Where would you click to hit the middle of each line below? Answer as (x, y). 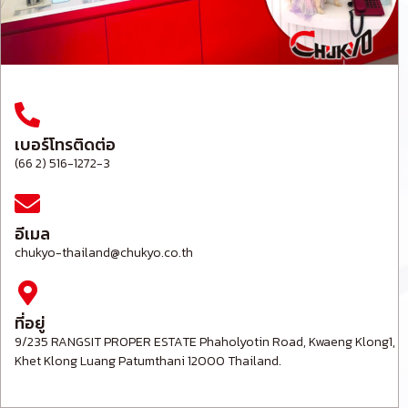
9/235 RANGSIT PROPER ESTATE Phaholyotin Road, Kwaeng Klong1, (205, 342)
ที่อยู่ (30, 323)
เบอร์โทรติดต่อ (65, 145)
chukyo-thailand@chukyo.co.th (104, 253)
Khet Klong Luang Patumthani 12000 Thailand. (148, 362)
